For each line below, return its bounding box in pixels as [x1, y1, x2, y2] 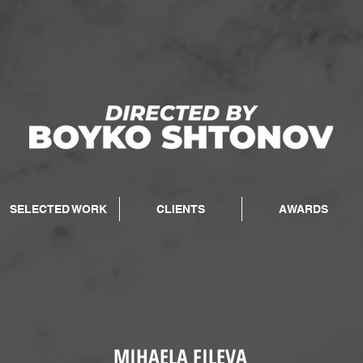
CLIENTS [156, 203, 205, 216]
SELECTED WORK [10, 203, 107, 216]
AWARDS [278, 203, 328, 216]
